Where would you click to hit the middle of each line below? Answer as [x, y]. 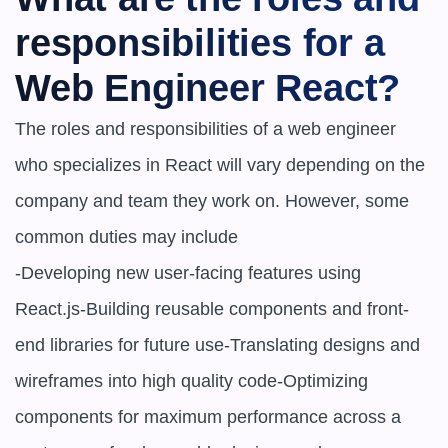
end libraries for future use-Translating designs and [217, 345]
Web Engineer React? [208, 88]
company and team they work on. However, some [212, 201]
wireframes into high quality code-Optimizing [191, 381]
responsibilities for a [200, 43]
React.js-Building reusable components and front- [212, 309]
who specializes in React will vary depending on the [220, 165]
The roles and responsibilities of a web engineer [205, 129]
